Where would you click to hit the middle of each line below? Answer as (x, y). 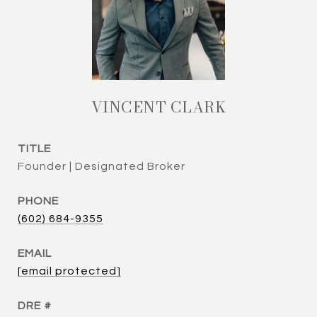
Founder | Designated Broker (102, 166)
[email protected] (69, 271)
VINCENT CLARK (158, 107)
